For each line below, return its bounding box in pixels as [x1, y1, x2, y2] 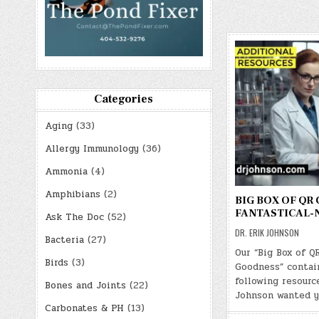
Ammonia [44, 164, 88, 179]
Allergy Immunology [44, 141, 139, 156]
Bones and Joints [44, 278, 126, 293]
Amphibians [44, 187, 100, 202]
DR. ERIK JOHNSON [234, 226, 299, 239]
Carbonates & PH [44, 300, 124, 315]
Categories [94, 91, 154, 106]
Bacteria [44, 232, 84, 247]
